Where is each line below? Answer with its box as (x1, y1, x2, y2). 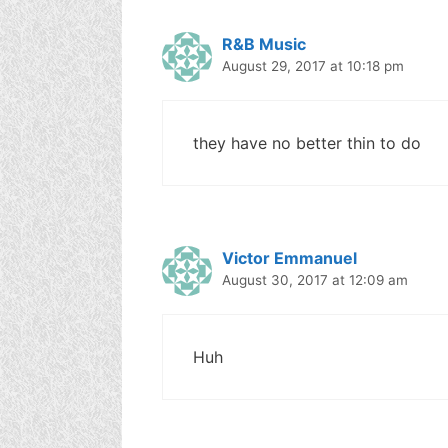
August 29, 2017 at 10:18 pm (222, 57, 404, 74)
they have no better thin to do (193, 132, 421, 153)
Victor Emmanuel (222, 247, 357, 268)
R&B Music (222, 33, 306, 54)
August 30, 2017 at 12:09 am (222, 271, 408, 288)
